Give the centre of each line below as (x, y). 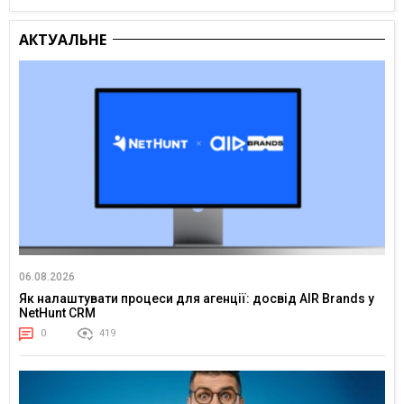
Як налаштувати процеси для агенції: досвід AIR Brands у (197, 299)
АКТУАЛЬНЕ (63, 40)
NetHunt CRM (57, 313)
